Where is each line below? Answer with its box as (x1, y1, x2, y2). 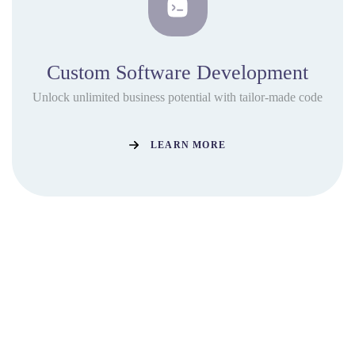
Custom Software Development (47, 61, 308, 85)
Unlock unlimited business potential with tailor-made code (32, 90, 323, 105)
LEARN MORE (151, 139, 226, 151)
